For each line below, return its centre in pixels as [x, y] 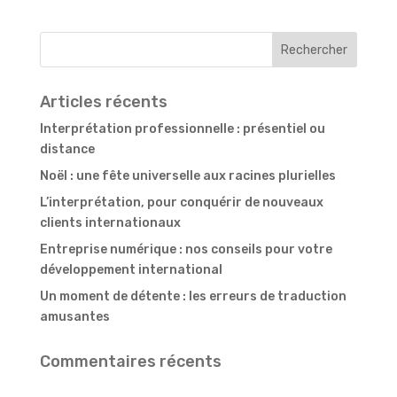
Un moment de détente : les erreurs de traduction [193, 297]
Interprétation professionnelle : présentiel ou [182, 129]
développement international [131, 270]
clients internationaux [110, 223]
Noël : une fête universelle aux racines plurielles [187, 176]
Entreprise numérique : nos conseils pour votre [186, 250]
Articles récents [103, 102]
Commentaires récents [130, 362]
